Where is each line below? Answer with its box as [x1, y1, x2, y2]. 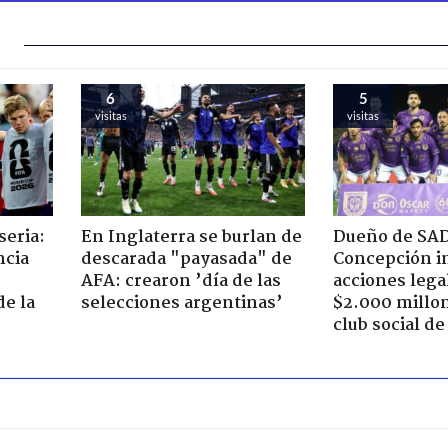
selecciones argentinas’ [80, 290, 283, 318]
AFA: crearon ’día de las [80, 268, 281, 296]
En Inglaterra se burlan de [80, 224, 302, 252]
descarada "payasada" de [80, 246, 292, 274]
